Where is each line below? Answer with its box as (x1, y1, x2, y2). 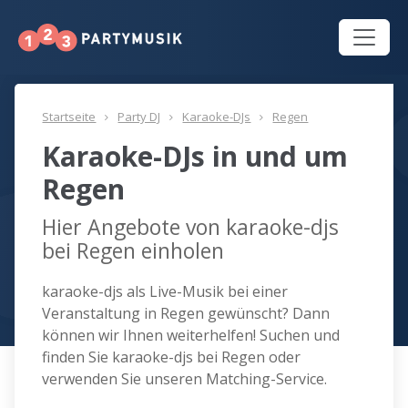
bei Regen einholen (42, 236, 225, 266)
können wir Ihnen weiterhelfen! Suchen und (42, 325, 341, 346)
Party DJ (117, 108, 161, 126)
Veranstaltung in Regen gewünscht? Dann (42, 303, 331, 324)
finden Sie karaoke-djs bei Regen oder (42, 347, 301, 368)
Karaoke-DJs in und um (42, 138, 349, 176)
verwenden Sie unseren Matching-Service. (42, 369, 328, 390)
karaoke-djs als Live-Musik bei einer (42, 281, 289, 302)
